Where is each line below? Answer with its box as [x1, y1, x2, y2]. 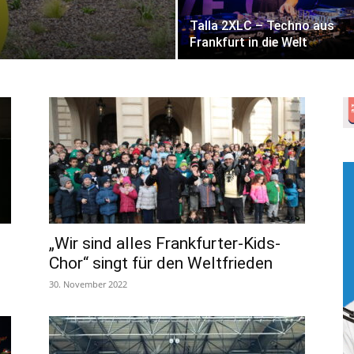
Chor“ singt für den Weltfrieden [49, 253, 273, 273]
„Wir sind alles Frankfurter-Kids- [49, 233, 281, 253]
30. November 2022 [49, 277, 127, 290]
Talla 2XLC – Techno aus [190, 17, 334, 33]
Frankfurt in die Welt [190, 34, 307, 50]
